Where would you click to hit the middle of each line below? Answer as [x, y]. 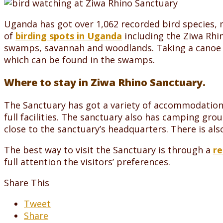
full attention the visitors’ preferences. [87, 162]
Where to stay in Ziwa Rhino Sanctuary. [105, 82]
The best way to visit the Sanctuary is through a [109, 150]
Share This [27, 182]
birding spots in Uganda [69, 36]
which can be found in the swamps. [79, 59]
